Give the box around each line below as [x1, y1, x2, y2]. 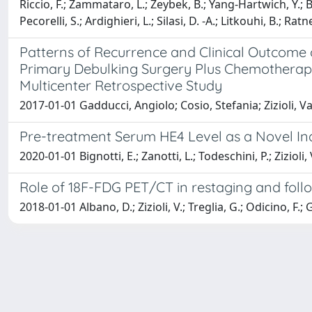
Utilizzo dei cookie [199, 291, 299, 306]
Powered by [6, 291, 72, 306]
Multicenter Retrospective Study [19, 77, 222, 94]
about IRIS [118, 291, 176, 306]
